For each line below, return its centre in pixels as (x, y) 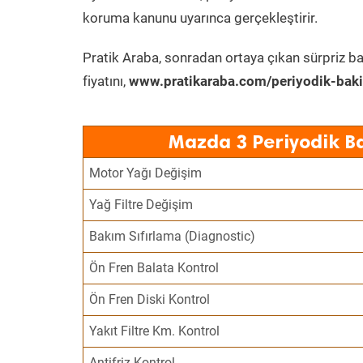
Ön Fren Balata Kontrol (154, 268)
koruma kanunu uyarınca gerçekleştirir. (200, 18)
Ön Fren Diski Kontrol (150, 299)
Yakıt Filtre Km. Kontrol (155, 331)
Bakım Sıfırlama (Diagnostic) (173, 236)
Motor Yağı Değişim (146, 173)
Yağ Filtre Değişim (141, 205)
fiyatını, (106, 81)
